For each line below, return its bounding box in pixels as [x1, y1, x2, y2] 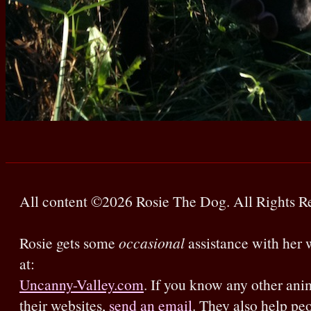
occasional [119, 233, 185, 253]
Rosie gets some [19, 233, 119, 253]
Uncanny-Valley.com [19, 274, 144, 295]
